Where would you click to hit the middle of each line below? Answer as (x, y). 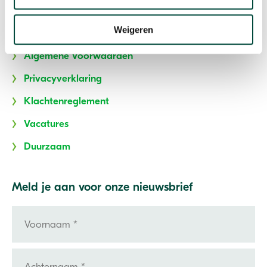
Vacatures (46, 124)
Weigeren (133, 29)
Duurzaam (47, 147)
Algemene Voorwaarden (78, 56)
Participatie (49, 11)
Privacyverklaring (63, 79)
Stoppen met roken (67, 33)
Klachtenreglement (66, 101)
